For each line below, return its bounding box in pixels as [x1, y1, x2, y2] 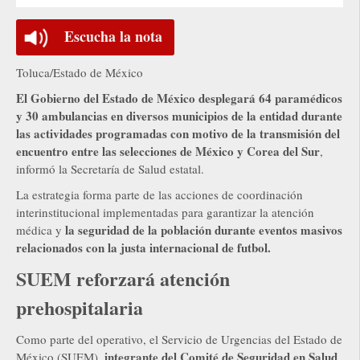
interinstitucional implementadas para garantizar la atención [16, 203, 314, 220]
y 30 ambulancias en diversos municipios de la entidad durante [16, 106, 342, 125]
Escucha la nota [64, 25, 162, 47]
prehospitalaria [16, 292, 143, 321]
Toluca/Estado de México [16, 63, 143, 80]
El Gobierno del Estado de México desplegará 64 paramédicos [16, 88, 342, 107]
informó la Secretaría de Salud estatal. [16, 160, 204, 177]
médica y [16, 221, 65, 238]
